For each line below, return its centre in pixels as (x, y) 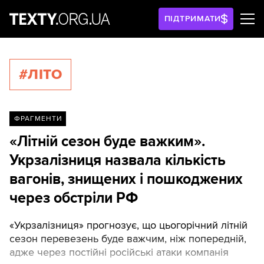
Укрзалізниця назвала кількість (118, 160)
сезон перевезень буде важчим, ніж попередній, (128, 238)
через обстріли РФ (74, 198)
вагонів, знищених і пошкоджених (126, 179)
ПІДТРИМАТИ (193, 19)
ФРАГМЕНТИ (38, 119)
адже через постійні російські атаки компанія (119, 252)
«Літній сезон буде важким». (107, 141)
